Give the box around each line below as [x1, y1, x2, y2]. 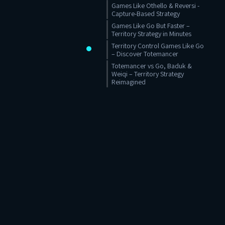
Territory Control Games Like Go [111, 41, 204, 50]
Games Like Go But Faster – [111, 21, 190, 30]
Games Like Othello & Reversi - [111, 1, 199, 10]
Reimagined [111, 77, 146, 86]
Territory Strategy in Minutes [111, 29, 191, 38]
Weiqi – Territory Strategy [111, 69, 184, 78]
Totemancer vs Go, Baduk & [111, 61, 192, 70]
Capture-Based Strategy [111, 9, 180, 18]
